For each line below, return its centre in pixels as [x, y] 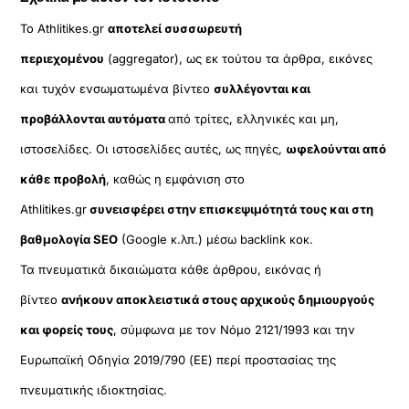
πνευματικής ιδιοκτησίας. [94, 390]
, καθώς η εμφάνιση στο [176, 179]
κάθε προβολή [63, 179]
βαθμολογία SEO [69, 240]
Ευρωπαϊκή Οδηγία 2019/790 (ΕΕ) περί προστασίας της [178, 360]
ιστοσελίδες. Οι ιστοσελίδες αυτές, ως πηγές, [153, 149]
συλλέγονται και [262, 89]
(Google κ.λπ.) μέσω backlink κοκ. [216, 240]
